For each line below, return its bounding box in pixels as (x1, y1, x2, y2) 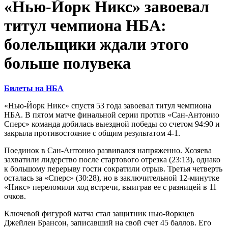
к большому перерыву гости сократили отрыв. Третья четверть (4, 164, 222, 173)
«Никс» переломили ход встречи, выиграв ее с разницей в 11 (4, 182, 217, 191)
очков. (4, 191, 26, 201)
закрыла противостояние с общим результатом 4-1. (4, 128, 180, 137)
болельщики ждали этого (4, 35, 189, 54)
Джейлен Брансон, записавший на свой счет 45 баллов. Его (4, 218, 211, 227)
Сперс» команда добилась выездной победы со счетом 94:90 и (4, 119, 220, 128)
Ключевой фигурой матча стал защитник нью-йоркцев (4, 209, 194, 218)
